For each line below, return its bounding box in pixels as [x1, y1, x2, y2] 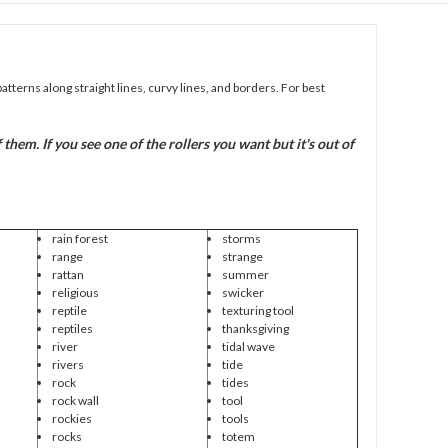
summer [221, 266, 269, 282]
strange [221, 248, 263, 264]
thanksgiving [221, 320, 289, 336]
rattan [51, 266, 84, 282]
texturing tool [221, 302, 294, 318]
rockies [51, 410, 92, 426]
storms [221, 230, 261, 246]
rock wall [51, 392, 99, 408]
